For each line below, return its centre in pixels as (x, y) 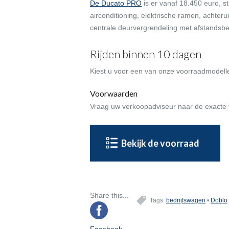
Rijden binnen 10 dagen (146, 54)
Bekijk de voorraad (160, 143)
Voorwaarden (114, 93)
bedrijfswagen (186, 200)
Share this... (109, 195)
